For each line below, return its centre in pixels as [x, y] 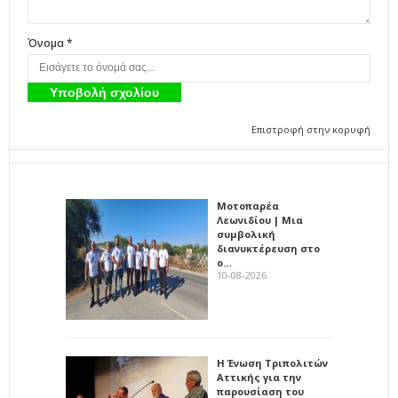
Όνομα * [50, 43]
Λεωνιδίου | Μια [260, 219]
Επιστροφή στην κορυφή [311, 129]
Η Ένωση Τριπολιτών [272, 362]
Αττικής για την [259, 377]
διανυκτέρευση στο [268, 248]
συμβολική [246, 234]
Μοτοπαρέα [248, 205]
